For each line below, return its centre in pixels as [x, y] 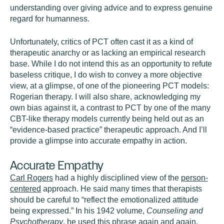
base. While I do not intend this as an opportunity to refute [111, 64]
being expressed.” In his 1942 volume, [78, 211]
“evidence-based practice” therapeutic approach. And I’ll [108, 130]
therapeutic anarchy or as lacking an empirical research [108, 53]
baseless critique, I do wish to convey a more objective [106, 75]
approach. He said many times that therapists [121, 189]
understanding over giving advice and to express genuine [111, 8]
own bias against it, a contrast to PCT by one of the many [110, 108]
